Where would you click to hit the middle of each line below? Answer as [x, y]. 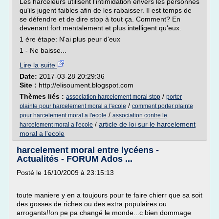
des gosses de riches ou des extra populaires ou [92, 204]
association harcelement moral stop [113, 97]
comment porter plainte [163, 106]
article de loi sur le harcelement [147, 124]
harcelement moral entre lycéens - [88, 150]
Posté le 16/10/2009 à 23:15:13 [67, 173]
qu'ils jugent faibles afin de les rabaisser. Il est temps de [106, 10]
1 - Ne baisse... [43, 50]
